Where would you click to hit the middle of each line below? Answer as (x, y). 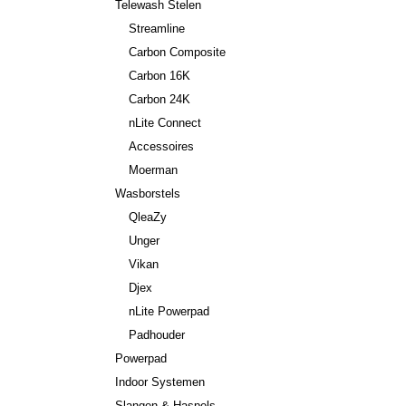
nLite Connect (165, 123)
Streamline (157, 29)
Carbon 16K (159, 76)
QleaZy (148, 217)
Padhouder (157, 335)
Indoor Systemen (160, 382)
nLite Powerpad (169, 311)
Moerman (153, 170)
